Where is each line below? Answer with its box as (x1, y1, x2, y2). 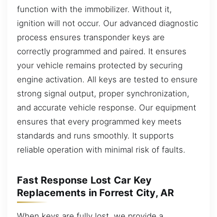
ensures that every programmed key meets (17, 116, 182, 126)
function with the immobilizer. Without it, (17, 4, 172, 14)
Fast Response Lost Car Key (17, 174, 152, 186)
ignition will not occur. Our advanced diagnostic (17, 18, 198, 28)
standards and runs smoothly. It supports (17, 130, 174, 140)
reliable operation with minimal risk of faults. (17, 144, 186, 155)
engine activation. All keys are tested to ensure (17, 74, 198, 84)
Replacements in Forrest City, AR (17, 186, 174, 199)
